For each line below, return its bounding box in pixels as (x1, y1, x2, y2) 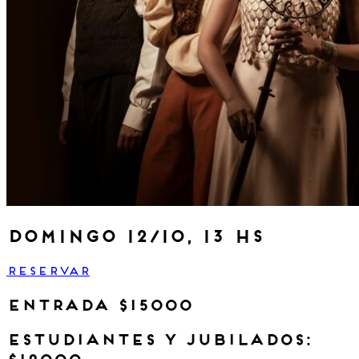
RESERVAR (6, 266, 90, 279)
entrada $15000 (6, 299, 192, 315)
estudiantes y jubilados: (6, 333, 311, 349)
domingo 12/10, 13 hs (6, 229, 264, 246)
